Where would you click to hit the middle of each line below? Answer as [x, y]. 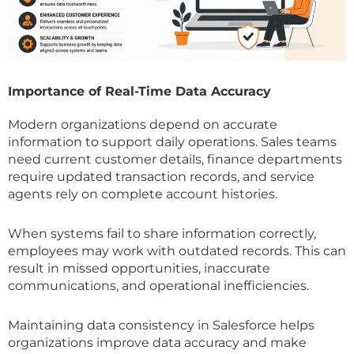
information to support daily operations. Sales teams [172, 141]
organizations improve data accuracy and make [157, 342]
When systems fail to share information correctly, [162, 233]
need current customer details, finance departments [175, 159]
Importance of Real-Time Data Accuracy [139, 91]
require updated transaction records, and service [161, 176]
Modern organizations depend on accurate [143, 124]
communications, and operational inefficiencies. [158, 285]
